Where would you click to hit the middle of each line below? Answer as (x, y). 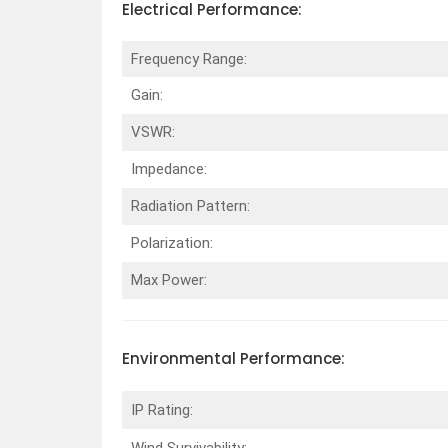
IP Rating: (161, 409)
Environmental (181, 359)
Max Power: (168, 280)
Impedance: (168, 169)
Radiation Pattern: (192, 206)
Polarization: (171, 243)
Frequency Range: (190, 59)
